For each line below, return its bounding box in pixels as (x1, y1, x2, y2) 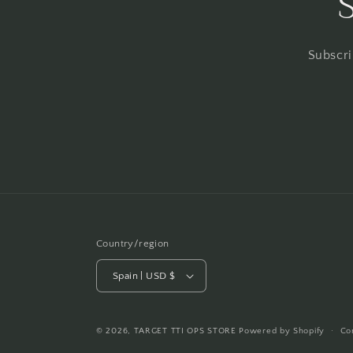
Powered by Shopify (239, 326, 325, 336)
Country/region (96, 238, 169, 249)
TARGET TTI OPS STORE (133, 326, 236, 336)
